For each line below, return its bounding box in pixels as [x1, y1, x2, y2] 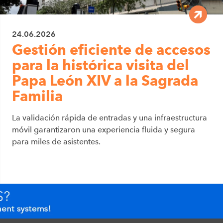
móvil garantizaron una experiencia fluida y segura [11, 124, 195, 134]
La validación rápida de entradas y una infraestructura [11, 112, 207, 122]
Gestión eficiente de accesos [11, 40, 211, 59]
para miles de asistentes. [11, 136, 101, 146]
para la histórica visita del [11, 56, 189, 74]
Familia [11, 87, 63, 105]
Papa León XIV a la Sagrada [11, 71, 198, 90]
